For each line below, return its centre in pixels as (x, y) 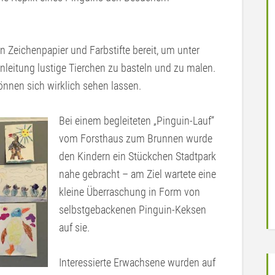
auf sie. (74, 227)
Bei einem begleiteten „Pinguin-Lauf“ (137, 121)
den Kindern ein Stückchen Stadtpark (137, 156)
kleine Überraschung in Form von (130, 192)
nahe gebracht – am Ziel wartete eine (137, 174)
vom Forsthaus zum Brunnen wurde (136, 138)
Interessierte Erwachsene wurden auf (137, 262)
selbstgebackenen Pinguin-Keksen (133, 210)
